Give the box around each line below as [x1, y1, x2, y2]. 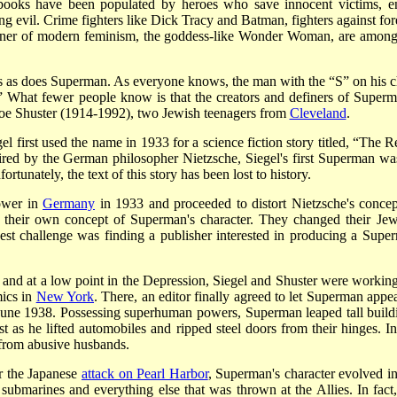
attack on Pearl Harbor [81, 365, 208, 381]
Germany [43, 195, 95, 211]
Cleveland [289, 105, 346, 121]
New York [35, 288, 95, 304]
